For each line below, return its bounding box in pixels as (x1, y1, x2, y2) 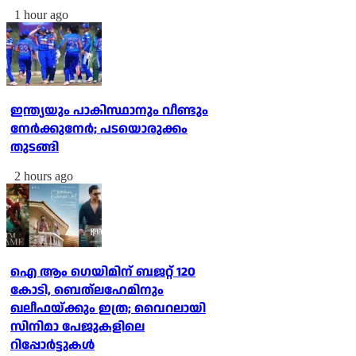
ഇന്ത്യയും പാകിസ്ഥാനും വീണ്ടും (10, 102, 208, 121)
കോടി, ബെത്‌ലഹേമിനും (10, 281, 164, 300)
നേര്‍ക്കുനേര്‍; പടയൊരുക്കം (10, 120, 188, 139)
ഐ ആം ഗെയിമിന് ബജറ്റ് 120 (10, 263, 195, 282)
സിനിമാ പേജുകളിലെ (10, 318, 145, 337)
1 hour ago (14, 8, 68, 22)
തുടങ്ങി (10, 138, 59, 157)
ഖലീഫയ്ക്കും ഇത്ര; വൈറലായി (10, 300, 206, 319)
